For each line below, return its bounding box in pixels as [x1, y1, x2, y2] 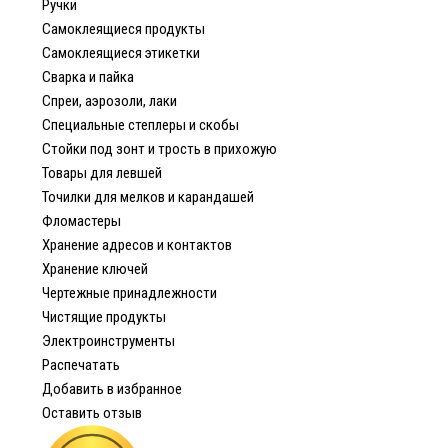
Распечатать [42, 356, 120, 374]
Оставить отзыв [42, 404, 142, 422]
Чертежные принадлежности [42, 284, 217, 302]
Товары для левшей [42, 164, 162, 182]
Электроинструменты [42, 332, 175, 350]
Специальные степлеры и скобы [42, 116, 239, 134]
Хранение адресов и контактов [42, 236, 232, 254]
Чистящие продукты [42, 308, 166, 326]
